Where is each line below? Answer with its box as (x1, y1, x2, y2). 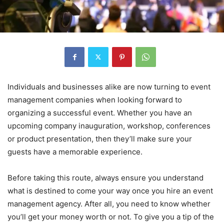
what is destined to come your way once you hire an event (7, 185, 213, 195)
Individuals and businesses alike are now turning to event (7, 81, 210, 91)
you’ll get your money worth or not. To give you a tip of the (7, 211, 214, 221)
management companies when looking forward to (7, 94, 182, 104)
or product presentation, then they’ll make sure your (7, 133, 192, 143)
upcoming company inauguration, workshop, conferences (7, 120, 210, 130)
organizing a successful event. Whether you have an (7, 107, 192, 117)
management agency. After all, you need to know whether (7, 198, 210, 208)
